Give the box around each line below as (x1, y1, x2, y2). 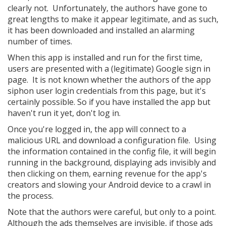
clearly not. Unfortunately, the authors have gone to (8, 2, 207, 14)
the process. (8, 190, 53, 201)
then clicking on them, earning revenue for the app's (8, 167, 207, 179)
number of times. (8, 35, 72, 47)
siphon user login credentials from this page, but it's (8, 85, 206, 96)
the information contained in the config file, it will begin (8, 145, 216, 157)
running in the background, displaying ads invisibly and (8, 156, 216, 168)
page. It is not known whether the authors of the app (8, 74, 211, 85)
